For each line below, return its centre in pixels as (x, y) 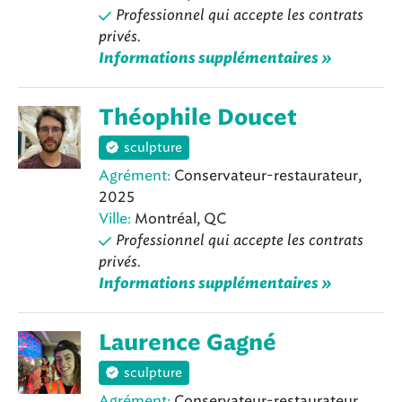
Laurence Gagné (188, 344)
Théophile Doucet (198, 118)
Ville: (115, 218)
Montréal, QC (179, 218)
